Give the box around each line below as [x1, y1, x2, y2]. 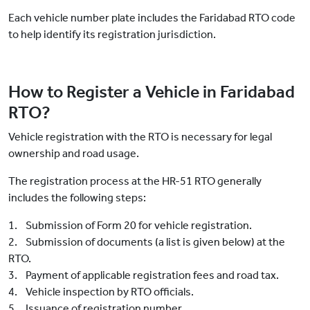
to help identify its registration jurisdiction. [8, 28, 216, 42]
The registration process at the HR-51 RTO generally [8, 174, 262, 188]
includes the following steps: [8, 191, 146, 205]
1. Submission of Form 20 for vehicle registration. [8, 219, 252, 232]
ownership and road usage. [8, 147, 139, 161]
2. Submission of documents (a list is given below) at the [8, 235, 285, 249]
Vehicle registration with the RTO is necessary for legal [8, 130, 272, 144]
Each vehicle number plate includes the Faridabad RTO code [8, 11, 295, 25]
